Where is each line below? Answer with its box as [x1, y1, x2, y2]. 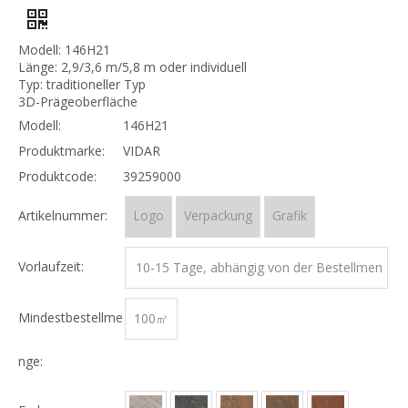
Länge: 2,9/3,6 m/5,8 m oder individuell [18, 58, 247, 76]
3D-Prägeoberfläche [18, 93, 138, 110]
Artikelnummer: [18, 207, 107, 224]
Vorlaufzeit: [18, 258, 84, 275]
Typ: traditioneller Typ [18, 76, 146, 93]
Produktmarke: [18, 142, 105, 159]
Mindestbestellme [18, 309, 123, 326]
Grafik [272, 207, 307, 224]
